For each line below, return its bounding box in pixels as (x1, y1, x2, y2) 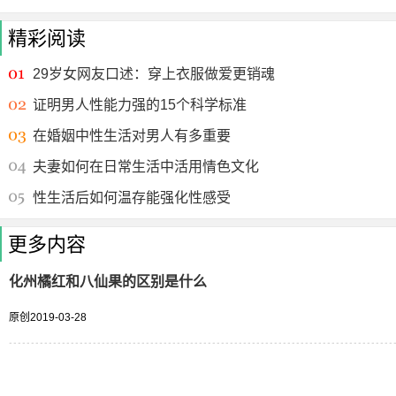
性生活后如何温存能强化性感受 (33, 190, 231, 205)
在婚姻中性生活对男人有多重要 (33, 128, 231, 143)
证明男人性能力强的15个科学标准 (33, 97, 247, 112)
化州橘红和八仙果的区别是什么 (9, 274, 207, 289)
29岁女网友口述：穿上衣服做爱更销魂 (33, 66, 275, 81)
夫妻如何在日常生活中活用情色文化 (33, 159, 259, 174)
